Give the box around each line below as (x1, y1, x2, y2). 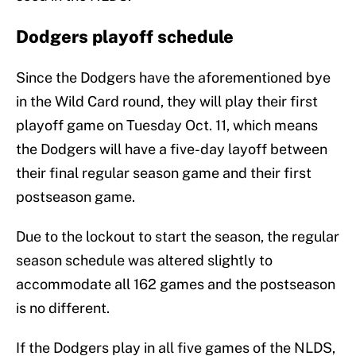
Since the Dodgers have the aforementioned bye (16, 69, 331, 87)
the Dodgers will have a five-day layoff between (16, 141, 327, 158)
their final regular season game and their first (16, 164, 311, 182)
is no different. (16, 300, 110, 317)
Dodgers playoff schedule (16, 26, 234, 48)
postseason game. (16, 188, 135, 206)
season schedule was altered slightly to (16, 252, 273, 269)
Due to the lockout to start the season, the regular (16, 228, 339, 246)
